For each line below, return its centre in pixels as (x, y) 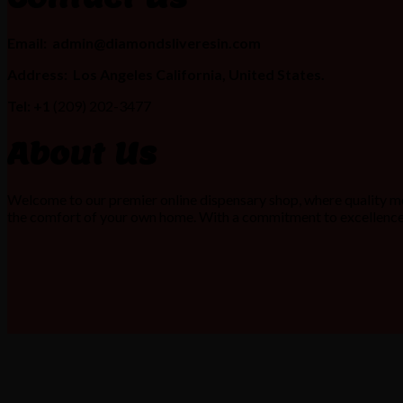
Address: (37, 75)
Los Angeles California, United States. (199, 75)
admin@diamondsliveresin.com (157, 43)
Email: (27, 43)
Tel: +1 (30, 106)
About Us (82, 152)
